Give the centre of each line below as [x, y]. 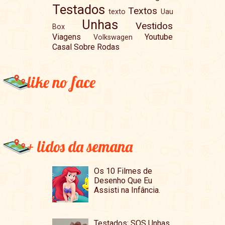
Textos [143, 11]
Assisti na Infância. [127, 190]
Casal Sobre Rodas [86, 47]
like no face [61, 82]
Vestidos [154, 26]
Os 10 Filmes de [123, 171]
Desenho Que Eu [123, 181]
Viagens [66, 37]
